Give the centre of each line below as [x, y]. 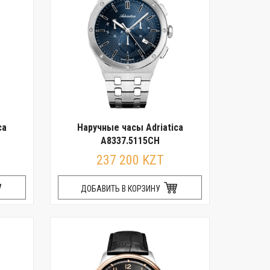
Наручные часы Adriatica [130, 127]
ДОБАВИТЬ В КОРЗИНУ [122, 189]
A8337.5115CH [130, 141]
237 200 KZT [130, 160]
